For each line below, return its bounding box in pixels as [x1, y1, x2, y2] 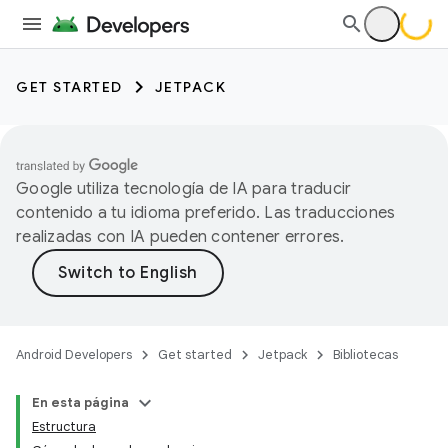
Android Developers [16, 346, 132, 363]
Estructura [32, 418, 96, 435]
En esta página [32, 394, 129, 411]
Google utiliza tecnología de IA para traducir [16, 179, 352, 199]
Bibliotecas [333, 346, 398, 363]
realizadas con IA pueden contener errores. [16, 227, 345, 247]
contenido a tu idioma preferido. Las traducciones [16, 203, 396, 223]
